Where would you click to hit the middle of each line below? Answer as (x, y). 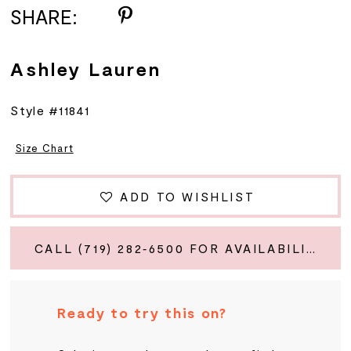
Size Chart (44, 148)
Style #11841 (50, 110)
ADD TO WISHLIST (188, 196)
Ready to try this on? (142, 313)
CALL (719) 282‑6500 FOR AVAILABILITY (311, 248)
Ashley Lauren (86, 69)
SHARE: (44, 16)
